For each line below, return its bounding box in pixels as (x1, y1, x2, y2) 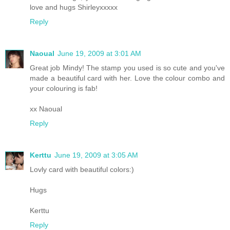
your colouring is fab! (30, 84, 98, 92)
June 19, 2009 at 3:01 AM (57, 49, 141, 57)
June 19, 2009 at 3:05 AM (54, 150, 138, 159)
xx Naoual (30, 104, 62, 113)
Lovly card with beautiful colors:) (30, 165, 134, 174)
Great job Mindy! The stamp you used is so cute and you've (30, 63, 225, 72)
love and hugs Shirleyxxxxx (30, 3, 118, 11)
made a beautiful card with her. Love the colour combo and (30, 73, 225, 82)
